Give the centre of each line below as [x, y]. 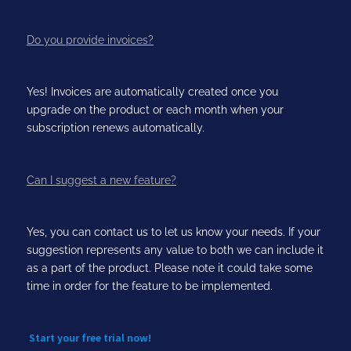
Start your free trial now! [90, 337]
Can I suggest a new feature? [101, 180]
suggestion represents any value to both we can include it [175, 250]
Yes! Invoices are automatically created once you [152, 92]
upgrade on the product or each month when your [155, 110]
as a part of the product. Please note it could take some [170, 268]
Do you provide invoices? [90, 40]
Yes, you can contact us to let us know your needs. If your [174, 232]
